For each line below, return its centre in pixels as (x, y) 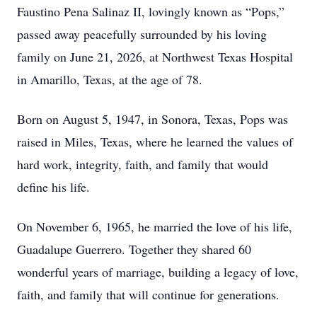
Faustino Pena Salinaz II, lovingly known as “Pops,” (151, 11)
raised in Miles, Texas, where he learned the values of (155, 142)
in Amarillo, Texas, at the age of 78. (110, 79)
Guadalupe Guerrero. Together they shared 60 (134, 249)
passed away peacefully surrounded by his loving (142, 34)
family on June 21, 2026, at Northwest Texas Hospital (155, 57)
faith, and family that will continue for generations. (148, 294)
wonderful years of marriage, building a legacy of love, (158, 272)
